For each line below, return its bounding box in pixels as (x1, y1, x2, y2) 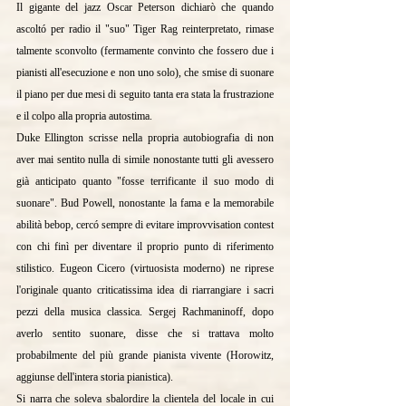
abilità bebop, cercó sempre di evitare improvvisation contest (16, 218, 274, 232)
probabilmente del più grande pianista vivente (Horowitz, (16, 349, 274, 362)
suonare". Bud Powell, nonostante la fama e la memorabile (16, 197, 274, 210)
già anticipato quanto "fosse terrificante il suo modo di (16, 175, 274, 188)
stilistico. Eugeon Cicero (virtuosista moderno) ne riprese (16, 262, 274, 275)
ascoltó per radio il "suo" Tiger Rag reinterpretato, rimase (16, 23, 274, 36)
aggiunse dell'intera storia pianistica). (16, 371, 173, 384)
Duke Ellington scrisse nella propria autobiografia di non (16, 131, 274, 145)
